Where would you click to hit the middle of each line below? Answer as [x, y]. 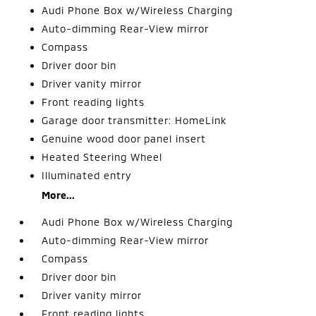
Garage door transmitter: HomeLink [134, 120]
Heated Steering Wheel [102, 157]
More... [59, 195]
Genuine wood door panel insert [124, 138]
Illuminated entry [87, 175]
